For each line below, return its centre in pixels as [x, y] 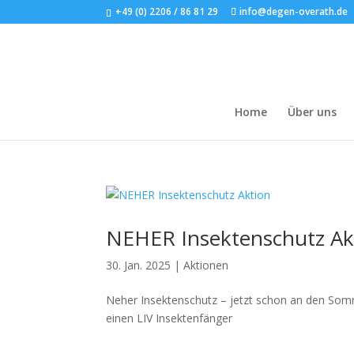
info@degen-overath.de [294, 11]
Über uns [312, 112]
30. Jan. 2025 [139, 265]
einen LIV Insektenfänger [169, 318]
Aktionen [206, 265]
